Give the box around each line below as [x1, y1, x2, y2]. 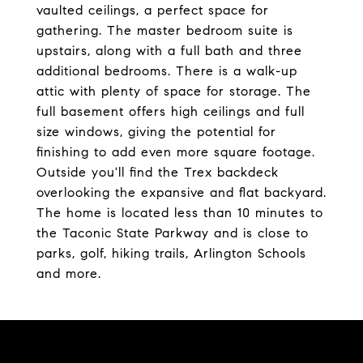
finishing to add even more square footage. [36, 144, 315, 160]
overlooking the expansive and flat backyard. [36, 185, 327, 200]
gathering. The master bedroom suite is [36, 23, 293, 38]
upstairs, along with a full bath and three [36, 43, 302, 58]
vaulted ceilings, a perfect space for [36, 2, 269, 18]
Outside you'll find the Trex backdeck [36, 164, 279, 180]
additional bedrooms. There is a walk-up [36, 63, 297, 79]
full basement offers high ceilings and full [36, 104, 305, 119]
